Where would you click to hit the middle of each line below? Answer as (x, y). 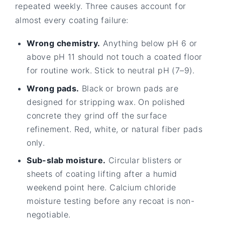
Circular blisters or (144, 160)
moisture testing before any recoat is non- (110, 201)
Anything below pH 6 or (149, 43)
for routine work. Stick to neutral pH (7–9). (111, 70)
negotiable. (49, 215)
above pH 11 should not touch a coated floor (115, 57)
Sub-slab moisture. (66, 160)
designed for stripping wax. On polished (106, 102)
